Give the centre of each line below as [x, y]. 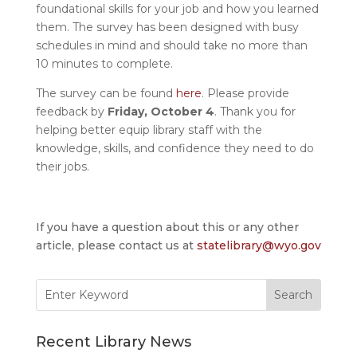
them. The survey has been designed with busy [167, 27]
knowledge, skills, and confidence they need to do [175, 149]
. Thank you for [255, 112]
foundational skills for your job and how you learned [177, 9]
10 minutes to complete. [104, 64]
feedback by [71, 112]
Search [55, 286]
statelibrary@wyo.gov [259, 246]
